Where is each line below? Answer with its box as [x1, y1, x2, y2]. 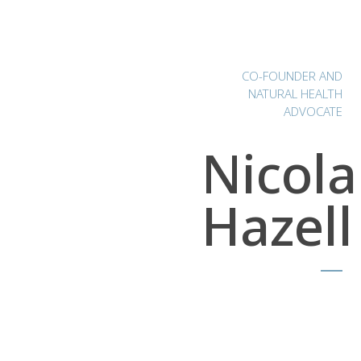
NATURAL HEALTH [247, 85, 342, 102]
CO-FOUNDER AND [241, 67, 342, 84]
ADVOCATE [283, 102, 342, 119]
